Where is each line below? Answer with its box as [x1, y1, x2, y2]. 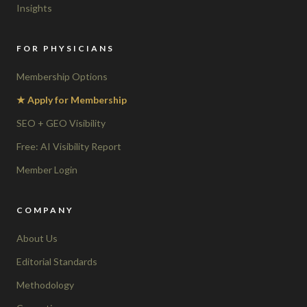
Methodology [16, 278, 74, 291]
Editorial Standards [16, 255, 97, 267]
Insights [16, 1, 52, 14]
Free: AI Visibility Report [16, 140, 121, 152]
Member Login [16, 163, 77, 175]
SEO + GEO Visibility [16, 116, 106, 129]
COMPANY [16, 204, 74, 215]
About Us [16, 232, 58, 244]
